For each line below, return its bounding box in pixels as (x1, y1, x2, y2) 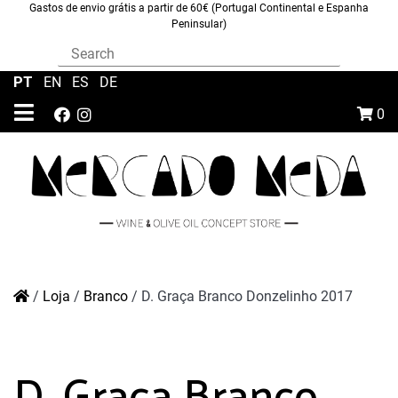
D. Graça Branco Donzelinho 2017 (141, 288, 353, 306)
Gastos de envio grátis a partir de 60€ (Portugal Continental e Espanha (29, 2, 369, 14)
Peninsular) (171, 18, 227, 30)
